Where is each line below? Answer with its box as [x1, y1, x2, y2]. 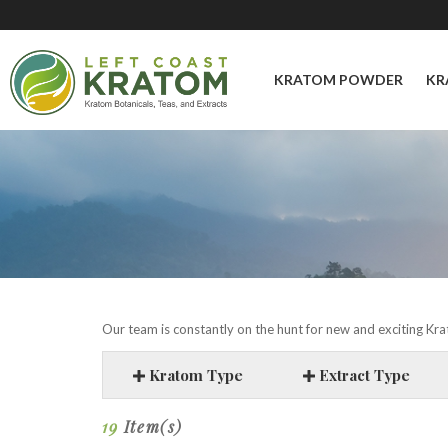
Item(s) [118, 416, 184, 437]
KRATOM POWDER [273, 71, 403, 88]
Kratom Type [145, 365, 243, 385]
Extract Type [315, 365, 410, 385]
